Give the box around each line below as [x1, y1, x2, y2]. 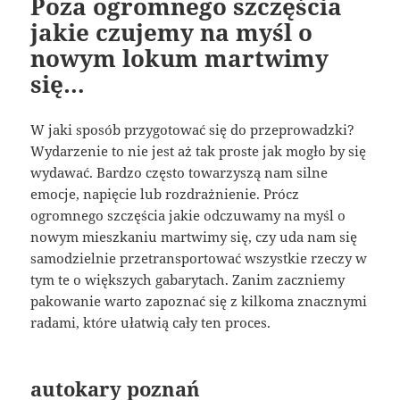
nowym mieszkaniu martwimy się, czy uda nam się [30, 227, 358, 246]
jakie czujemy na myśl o [30, 15, 313, 48]
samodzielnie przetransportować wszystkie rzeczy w [30, 248, 368, 267]
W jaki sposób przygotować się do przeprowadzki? [30, 120, 355, 138]
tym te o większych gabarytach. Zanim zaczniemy [30, 270, 346, 288]
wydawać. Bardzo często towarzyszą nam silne [30, 162, 329, 181]
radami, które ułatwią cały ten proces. [30, 312, 271, 331]
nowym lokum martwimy [30, 41, 329, 74]
